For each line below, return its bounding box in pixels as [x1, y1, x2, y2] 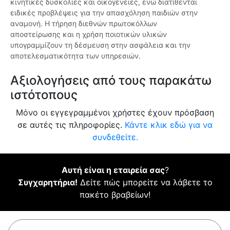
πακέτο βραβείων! [80, 189, 150, 200]
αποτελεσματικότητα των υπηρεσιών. [10, 51, 141, 61]
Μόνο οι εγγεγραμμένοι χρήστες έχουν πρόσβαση [16, 107, 214, 118]
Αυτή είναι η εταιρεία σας [61, 165, 165, 176]
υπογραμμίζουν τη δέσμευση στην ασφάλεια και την [10, 41, 190, 50]
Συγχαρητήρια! [17, 177, 78, 188]
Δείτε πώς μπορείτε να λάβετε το [77, 177, 213, 188]
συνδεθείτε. [92, 132, 138, 143]
